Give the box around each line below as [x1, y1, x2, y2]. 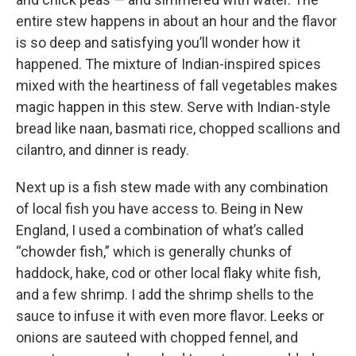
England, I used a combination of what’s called [16, 222, 304, 239]
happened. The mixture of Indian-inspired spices [16, 56, 321, 73]
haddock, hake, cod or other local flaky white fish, [16, 265, 320, 282]
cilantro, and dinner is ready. [16, 141, 189, 159]
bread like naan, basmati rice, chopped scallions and [16, 120, 340, 137]
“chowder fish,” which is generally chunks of [16, 243, 292, 261]
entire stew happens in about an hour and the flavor [16, 13, 337, 30]
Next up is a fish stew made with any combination [16, 179, 328, 196]
